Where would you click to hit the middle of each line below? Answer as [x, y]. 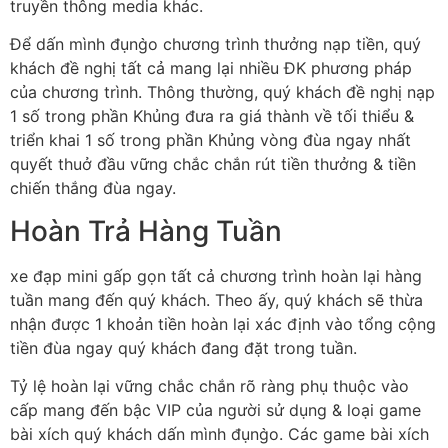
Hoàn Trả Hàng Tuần [146, 230]
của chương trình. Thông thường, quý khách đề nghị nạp [222, 92]
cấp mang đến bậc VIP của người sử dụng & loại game [215, 410]
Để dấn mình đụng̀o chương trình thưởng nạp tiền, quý [215, 44]
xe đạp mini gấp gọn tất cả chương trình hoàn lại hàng [216, 275]
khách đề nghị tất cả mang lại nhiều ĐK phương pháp [211, 68]
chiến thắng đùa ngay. [93, 188]
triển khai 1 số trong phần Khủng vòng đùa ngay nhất [210, 140]
